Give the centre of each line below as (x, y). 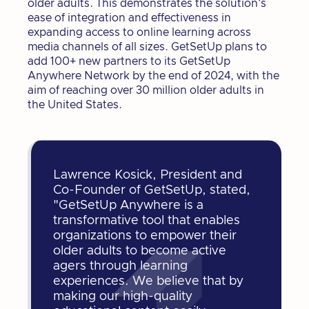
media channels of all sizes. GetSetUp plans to (147, 47)
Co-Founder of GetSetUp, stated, (152, 190)
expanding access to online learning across (139, 32)
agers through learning (120, 266)
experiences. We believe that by (148, 281)
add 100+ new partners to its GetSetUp (129, 61)
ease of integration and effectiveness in (129, 18)
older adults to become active (140, 251)
